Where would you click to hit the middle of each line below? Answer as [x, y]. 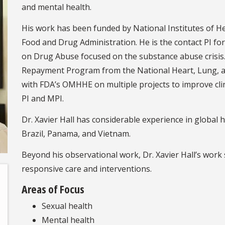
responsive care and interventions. [87, 168]
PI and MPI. [43, 98]
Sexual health [67, 206]
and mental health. [57, 7]
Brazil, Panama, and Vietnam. [76, 133]
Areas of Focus [53, 189]
